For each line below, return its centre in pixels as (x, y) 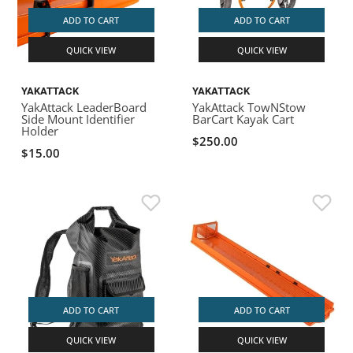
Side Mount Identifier (78, 119)
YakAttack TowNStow (249, 108)
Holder (40, 131)
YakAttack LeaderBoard (84, 108)
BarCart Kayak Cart (243, 119)
